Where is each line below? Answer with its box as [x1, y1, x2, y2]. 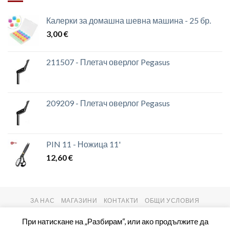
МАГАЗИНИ [61, 196, 98, 204]
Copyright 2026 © [59, 210, 120, 220]
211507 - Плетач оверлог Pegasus [46, 56, 170, 67]
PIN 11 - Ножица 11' [46, 139, 121, 149]
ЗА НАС [30, 196, 55, 204]
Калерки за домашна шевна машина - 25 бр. [46, 15, 211, 25]
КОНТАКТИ [103, 196, 139, 204]
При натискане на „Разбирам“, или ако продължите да [22, 216, 208, 226]
